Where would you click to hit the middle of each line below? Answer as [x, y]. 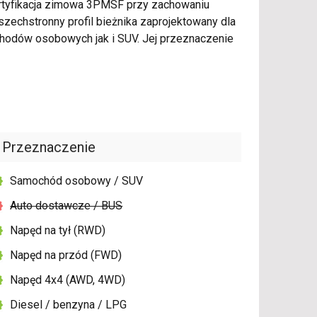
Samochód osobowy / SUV [77, 181]
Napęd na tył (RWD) [58, 231]
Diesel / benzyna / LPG [69, 305]
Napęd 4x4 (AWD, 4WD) [68, 280]
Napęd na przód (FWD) [66, 255]
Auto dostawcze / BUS [67, 206]
